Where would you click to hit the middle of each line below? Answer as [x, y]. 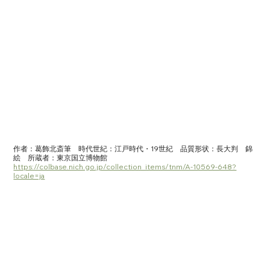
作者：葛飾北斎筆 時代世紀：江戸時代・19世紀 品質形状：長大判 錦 [133, 149]
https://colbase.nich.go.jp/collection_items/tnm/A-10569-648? [125, 167]
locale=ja [29, 176]
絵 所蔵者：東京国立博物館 [64, 158]
